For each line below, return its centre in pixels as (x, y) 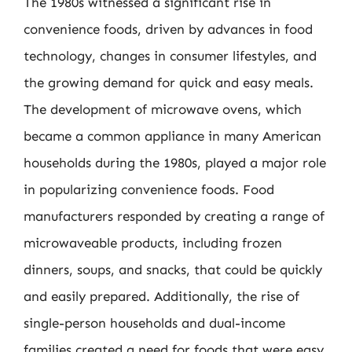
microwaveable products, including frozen (153, 243)
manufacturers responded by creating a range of (174, 216)
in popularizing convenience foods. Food (149, 189)
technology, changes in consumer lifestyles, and (170, 56)
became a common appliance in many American (172, 136)
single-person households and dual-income (154, 323)
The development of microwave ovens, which (163, 109)
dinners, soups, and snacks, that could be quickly (173, 269)
